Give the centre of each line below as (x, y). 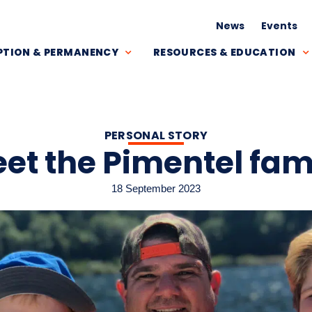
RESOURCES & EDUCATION (224, 52)
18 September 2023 (156, 188)
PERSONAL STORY (156, 135)
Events (280, 26)
